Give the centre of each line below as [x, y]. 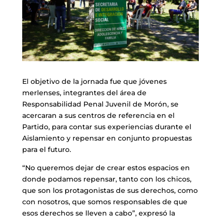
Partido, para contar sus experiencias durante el [107, 127]
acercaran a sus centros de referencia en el [98, 116]
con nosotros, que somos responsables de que [105, 202]
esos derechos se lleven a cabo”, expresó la [98, 213]
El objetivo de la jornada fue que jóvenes [94, 82]
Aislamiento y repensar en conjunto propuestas [107, 138]
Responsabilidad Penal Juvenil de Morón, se [100, 104]
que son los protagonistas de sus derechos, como [110, 191]
